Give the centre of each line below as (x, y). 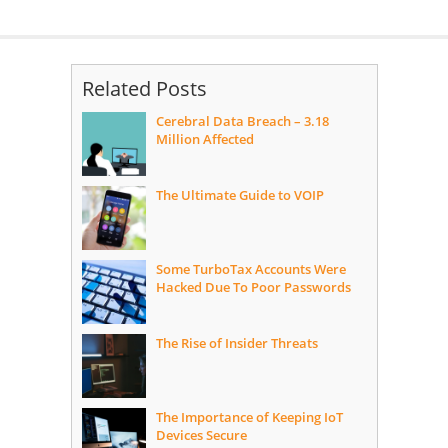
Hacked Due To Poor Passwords (253, 287)
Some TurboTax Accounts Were (250, 269)
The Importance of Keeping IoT (249, 417)
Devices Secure (201, 435)
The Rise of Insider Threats (236, 343)
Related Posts (144, 89)
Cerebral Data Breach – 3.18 (242, 121)
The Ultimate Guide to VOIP (239, 195)
